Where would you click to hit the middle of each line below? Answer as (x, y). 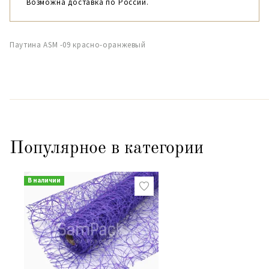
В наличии (44, 180)
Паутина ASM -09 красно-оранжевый (78, 45)
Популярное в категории (107, 148)
